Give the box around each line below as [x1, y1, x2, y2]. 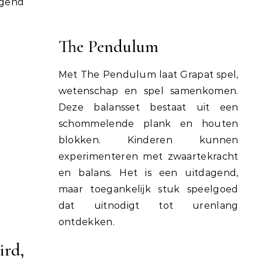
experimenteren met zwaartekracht [58, 150, 239, 162]
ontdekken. [58, 216, 115, 227]
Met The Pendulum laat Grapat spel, [58, 68, 239, 80]
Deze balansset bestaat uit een [58, 101, 239, 113]
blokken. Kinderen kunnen [58, 134, 239, 146]
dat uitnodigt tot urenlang [58, 199, 239, 211]
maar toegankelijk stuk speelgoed [58, 183, 239, 195]
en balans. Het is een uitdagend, [58, 167, 239, 178]
